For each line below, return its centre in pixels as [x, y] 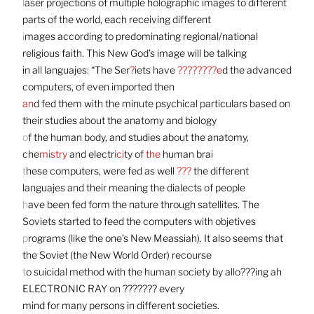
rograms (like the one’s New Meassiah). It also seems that [155, 238]
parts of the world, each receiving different [116, 19]
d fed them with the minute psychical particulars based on [162, 103]
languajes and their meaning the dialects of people [134, 187]
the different [220, 170]
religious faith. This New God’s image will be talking [134, 53]
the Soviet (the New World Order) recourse [117, 254]
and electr [90, 153]
